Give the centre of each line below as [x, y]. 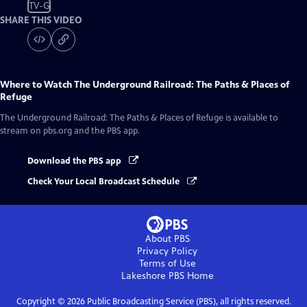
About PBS [167, 239]
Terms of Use [167, 264]
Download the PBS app [75, 161]
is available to [251, 118]
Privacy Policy [167, 251]
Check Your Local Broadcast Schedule [105, 182]
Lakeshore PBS [152, 276]
